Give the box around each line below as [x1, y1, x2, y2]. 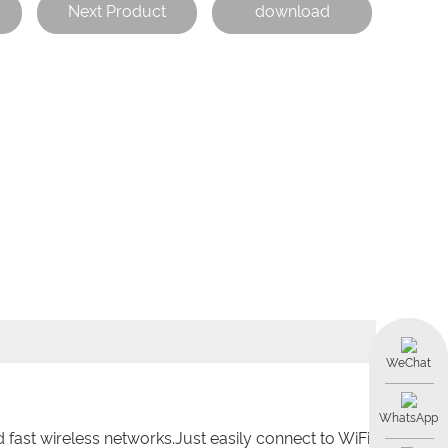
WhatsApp [379, 411, 438, 426]
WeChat [386, 356, 431, 371]
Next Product [68, 2, 167, 21]
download [254, 2, 330, 21]
